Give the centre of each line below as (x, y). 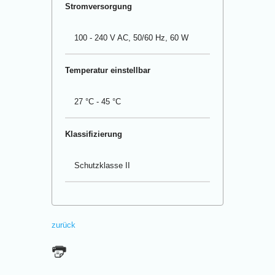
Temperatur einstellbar (107, 71)
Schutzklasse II (107, 166)
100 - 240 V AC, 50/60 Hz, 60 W (131, 38)
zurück (64, 225)
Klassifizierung (93, 134)
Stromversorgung (102, 7)
